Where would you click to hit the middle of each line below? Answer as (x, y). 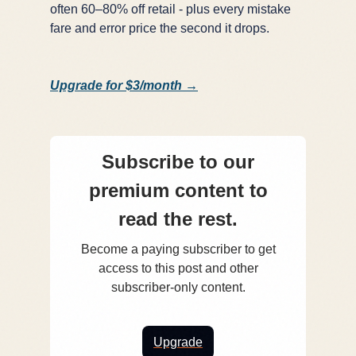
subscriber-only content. (178, 287)
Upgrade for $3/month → (124, 85)
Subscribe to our (178, 161)
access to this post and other (178, 268)
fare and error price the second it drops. (160, 28)
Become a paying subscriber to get (178, 249)
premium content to (178, 190)
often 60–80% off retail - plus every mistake (170, 9)
